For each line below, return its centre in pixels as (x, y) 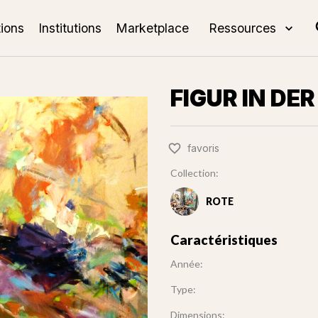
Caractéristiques (224, 240)
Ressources (242, 28)
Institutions (70, 28)
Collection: (194, 173)
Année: (187, 264)
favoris (203, 148)
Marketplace (152, 28)
